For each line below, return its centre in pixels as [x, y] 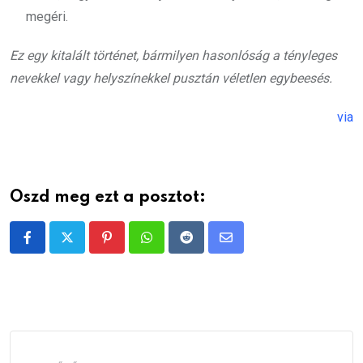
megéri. [47, 17]
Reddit [204, 247]
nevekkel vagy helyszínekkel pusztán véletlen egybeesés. [171, 79]
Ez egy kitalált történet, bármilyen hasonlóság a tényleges [173, 56]
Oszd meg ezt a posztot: [108, 198]
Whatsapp [174, 247]
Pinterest [132, 247]
